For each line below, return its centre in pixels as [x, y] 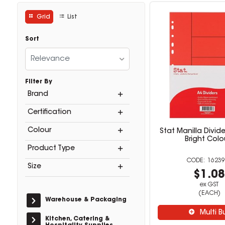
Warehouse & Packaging [86, 200]
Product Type [51, 149]
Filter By [38, 82]
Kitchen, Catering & [77, 219]
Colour [39, 131]
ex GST [209, 185]
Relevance [50, 59]
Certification [49, 113]
